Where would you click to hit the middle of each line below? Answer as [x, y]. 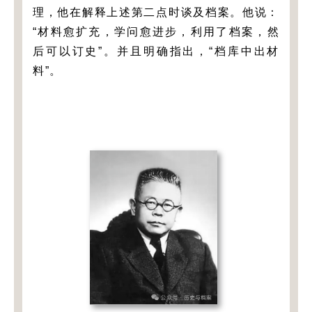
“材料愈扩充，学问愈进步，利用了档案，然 [156, 31]
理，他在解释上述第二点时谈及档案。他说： [156, 12]
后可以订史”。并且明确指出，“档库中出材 [156, 51]
